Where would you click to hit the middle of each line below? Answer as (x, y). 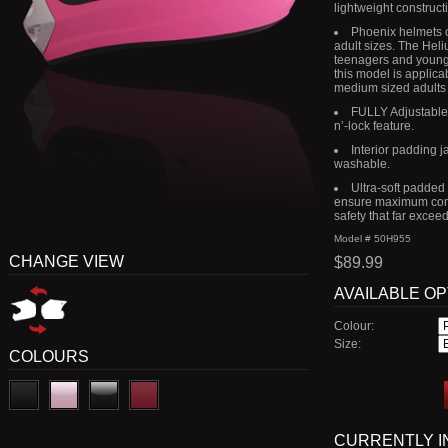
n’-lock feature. (374, 126)
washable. (362, 164)
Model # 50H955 (372, 238)
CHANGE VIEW (66, 261)
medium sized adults (390, 88)
